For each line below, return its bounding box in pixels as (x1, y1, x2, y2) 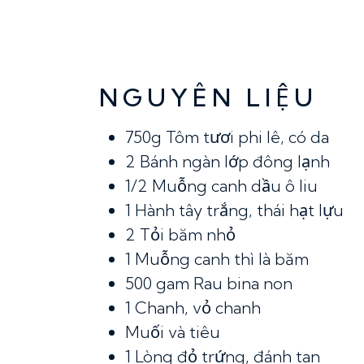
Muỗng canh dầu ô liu (152, 175, 318, 196)
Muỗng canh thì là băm (135, 249, 309, 269)
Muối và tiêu (125, 322, 220, 342)
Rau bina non (193, 273, 292, 293)
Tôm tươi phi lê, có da (166, 127, 329, 147)
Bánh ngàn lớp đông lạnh (140, 151, 330, 171)
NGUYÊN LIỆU (99, 82, 318, 113)
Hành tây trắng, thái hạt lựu (135, 200, 344, 220)
